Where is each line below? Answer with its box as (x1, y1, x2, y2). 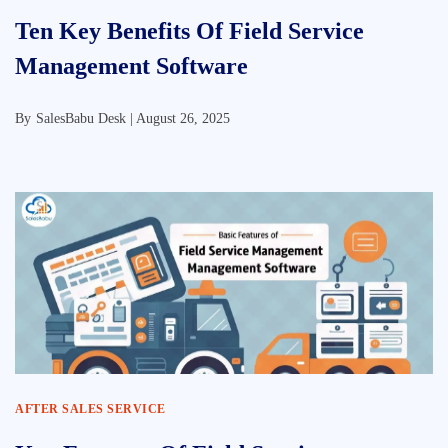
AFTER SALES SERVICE (15, 402, 166, 416)
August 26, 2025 (136, 111, 230, 126)
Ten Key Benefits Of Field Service (15, 18, 364, 44)
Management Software (15, 53, 248, 79)
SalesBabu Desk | (36, 111, 136, 126)
